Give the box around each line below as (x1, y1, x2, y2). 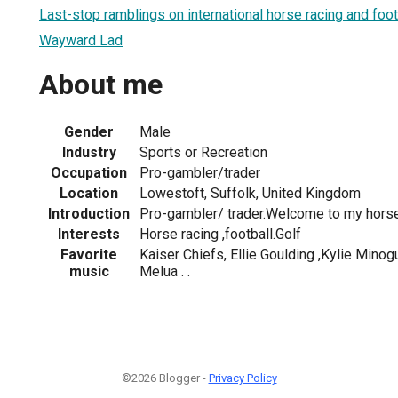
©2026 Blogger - (121, 370, 209, 385)
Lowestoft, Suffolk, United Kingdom (139, 184, 361, 202)
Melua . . (139, 262, 190, 280)
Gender (64, 123, 114, 140)
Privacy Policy (208, 370, 277, 385)
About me (39, 68, 163, 102)
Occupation (51, 163, 127, 181)
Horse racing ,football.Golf (139, 225, 301, 243)
